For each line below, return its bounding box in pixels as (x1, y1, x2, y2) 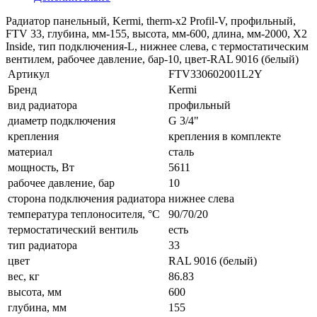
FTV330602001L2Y (168, 67, 263, 80)
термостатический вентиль (8, 223, 138, 236)
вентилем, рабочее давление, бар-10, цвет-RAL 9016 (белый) (6, 52, 299, 65)
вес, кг (8, 270, 40, 282)
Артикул (8, 67, 50, 80)
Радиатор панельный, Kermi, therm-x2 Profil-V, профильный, (6, 14, 296, 27)
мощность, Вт (8, 161, 74, 173)
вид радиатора (8, 98, 77, 111)
